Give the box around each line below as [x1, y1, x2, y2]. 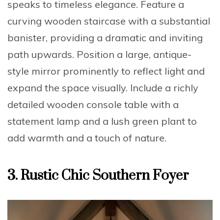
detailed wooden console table [7, 98, 148, 110]
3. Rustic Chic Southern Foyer [7, 166, 189, 184]
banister [7, 31, 46, 44]
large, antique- [125, 48, 192, 60]
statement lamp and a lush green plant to [7, 114, 197, 127]
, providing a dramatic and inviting [46, 31, 203, 44]
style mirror [7, 64, 60, 77]
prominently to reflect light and [60, 64, 205, 77]
